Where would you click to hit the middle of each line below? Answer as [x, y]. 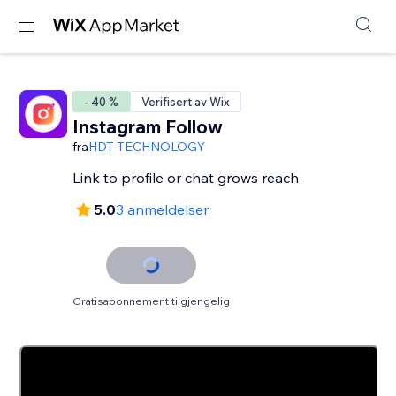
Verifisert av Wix [186, 102]
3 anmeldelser [163, 209]
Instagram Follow [148, 126]
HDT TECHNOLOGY [147, 147]
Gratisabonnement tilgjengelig [152, 301]
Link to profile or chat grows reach [186, 178]
